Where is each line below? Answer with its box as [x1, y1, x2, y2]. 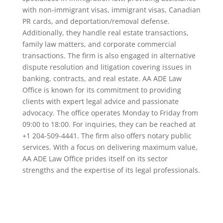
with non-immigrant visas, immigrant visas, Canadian [22, 5, 201, 14]
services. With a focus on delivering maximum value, [22, 142, 198, 152]
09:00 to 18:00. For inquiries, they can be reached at [22, 119, 196, 129]
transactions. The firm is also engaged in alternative [22, 51, 196, 60]
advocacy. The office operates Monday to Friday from [22, 108, 198, 117]
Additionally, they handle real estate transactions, [22, 28, 189, 37]
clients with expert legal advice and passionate [22, 97, 179, 106]
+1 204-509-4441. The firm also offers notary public [22, 131, 192, 140]
